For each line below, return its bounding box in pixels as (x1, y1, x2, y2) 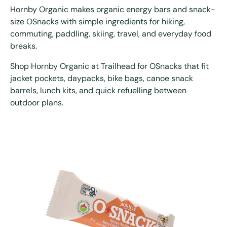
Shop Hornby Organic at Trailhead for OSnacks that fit (10, 60, 209, 71)
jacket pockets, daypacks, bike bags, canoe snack (10, 72, 193, 84)
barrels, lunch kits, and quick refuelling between (10, 85, 186, 96)
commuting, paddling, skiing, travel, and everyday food (10, 28, 211, 39)
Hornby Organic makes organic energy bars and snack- (10, 4, 215, 15)
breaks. (10, 40, 37, 51)
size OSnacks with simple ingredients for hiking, (10, 16, 185, 27)
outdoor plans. (10, 97, 63, 108)
